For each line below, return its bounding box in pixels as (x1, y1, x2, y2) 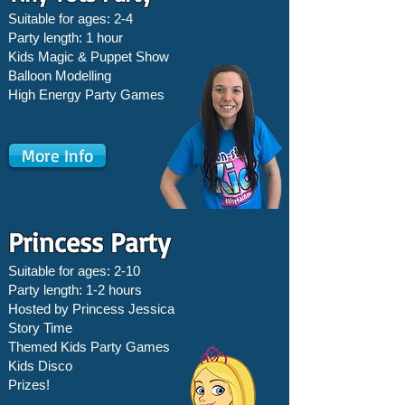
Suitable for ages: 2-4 (8, 11, 133, 26)
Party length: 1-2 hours (8, 282, 142, 297)
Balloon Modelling (8, 68, 111, 83)
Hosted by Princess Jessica (8, 301, 174, 316)
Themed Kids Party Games (8, 339, 170, 354)
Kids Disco (8, 358, 72, 373)
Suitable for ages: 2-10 (8, 263, 140, 278)
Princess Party (8, 225, 170, 259)
